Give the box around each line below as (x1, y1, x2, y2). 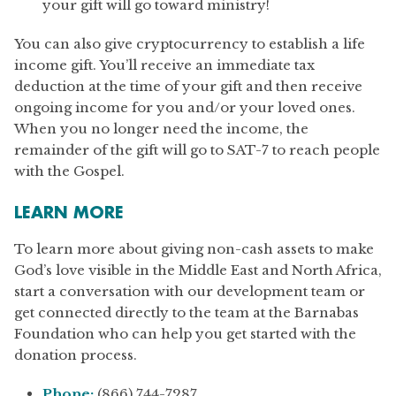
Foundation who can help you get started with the (14, 325, 356, 342)
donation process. (14, 346, 137, 363)
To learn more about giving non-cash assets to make (14, 240, 374, 257)
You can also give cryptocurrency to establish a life (14, 35, 365, 52)
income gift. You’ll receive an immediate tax (14, 57, 315, 73)
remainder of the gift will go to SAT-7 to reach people (14, 141, 380, 158)
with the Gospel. (14, 163, 125, 179)
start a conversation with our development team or (14, 283, 365, 300)
